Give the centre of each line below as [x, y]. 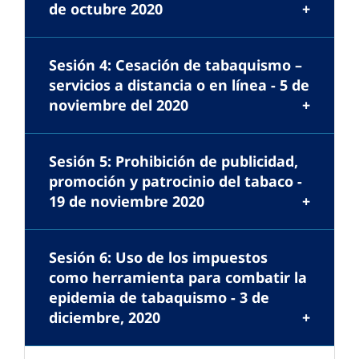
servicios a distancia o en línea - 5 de [179, 85]
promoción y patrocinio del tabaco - [175, 182]
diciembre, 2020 [105, 318]
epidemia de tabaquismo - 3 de [159, 298]
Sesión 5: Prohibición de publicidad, [173, 161]
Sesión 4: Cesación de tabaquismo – [175, 65]
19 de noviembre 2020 [127, 202]
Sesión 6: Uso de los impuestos [158, 258]
